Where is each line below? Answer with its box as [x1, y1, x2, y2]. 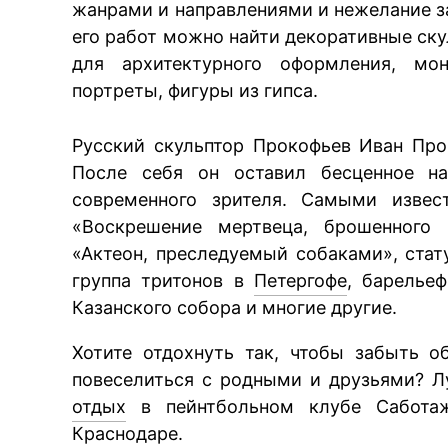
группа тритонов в [72, 269, 254, 291]
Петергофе [253, 269, 347, 291]
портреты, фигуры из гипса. [72, 79, 319, 101]
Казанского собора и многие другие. [72, 296, 398, 318]
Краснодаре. [72, 422, 184, 444]
